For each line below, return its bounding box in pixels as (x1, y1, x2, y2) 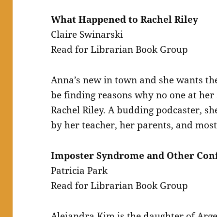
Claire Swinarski (51, 28, 124, 41)
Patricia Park (51, 164, 108, 177)
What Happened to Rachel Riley (51, 13, 199, 26)
